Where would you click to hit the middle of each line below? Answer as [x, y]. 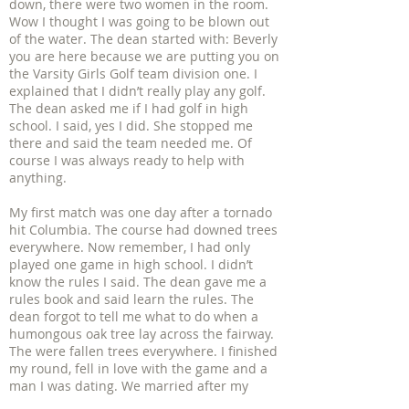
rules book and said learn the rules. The [131, 299]
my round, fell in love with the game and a [138, 368]
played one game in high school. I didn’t [131, 264]
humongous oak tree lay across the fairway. [142, 334]
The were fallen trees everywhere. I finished [143, 351]
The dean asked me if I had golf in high [129, 108]
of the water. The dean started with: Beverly [143, 39]
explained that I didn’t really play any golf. [137, 91]
